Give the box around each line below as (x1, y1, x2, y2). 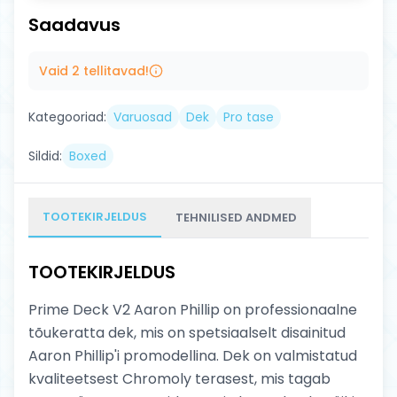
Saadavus (28, 12, 121, 37)
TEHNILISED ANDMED (175, 209, 297, 226)
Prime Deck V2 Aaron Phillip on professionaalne (28, 300, 357, 320)
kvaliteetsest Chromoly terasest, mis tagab (28, 369, 331, 389)
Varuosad (113, 108, 172, 126)
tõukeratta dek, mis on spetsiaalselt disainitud (28, 323, 346, 343)
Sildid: (28, 147, 62, 165)
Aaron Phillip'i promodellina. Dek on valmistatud (28, 346, 357, 366)
